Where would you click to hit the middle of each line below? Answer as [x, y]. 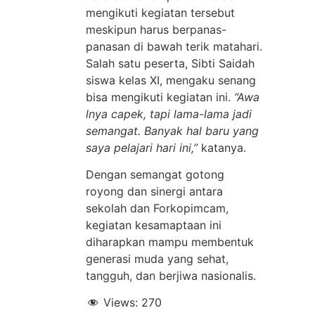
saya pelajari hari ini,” [142, 147]
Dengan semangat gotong [155, 174]
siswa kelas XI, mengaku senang [171, 80]
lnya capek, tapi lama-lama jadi [169, 114]
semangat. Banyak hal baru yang [172, 130]
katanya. [222, 147]
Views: [121, 303]
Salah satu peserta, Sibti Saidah [170, 63]
